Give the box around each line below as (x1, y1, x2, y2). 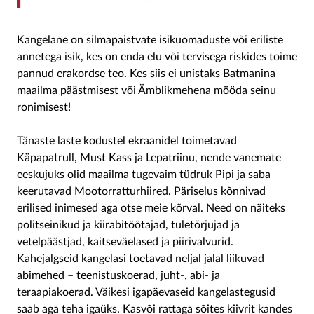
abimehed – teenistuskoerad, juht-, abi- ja (17, 270, 220, 282)
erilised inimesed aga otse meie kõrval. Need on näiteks (17, 203, 285, 214)
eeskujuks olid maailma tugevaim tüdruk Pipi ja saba (17, 169, 271, 181)
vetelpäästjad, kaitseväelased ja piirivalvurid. (17, 236, 233, 248)
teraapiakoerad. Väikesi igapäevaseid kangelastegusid (17, 287, 275, 299)
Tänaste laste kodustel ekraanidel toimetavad (17, 135, 237, 147)
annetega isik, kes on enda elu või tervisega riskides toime (17, 51, 297, 63)
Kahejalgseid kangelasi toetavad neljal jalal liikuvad (17, 253, 264, 265)
